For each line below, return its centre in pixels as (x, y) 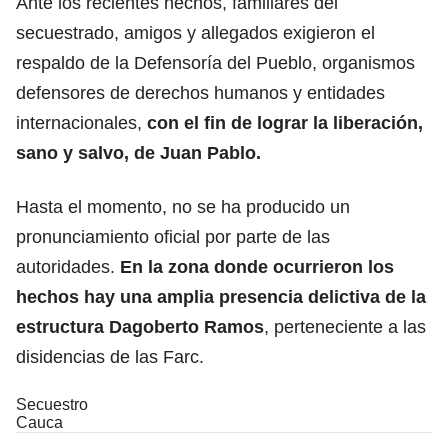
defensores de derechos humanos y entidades (200, 92)
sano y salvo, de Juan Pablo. (138, 152)
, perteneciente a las (345, 326)
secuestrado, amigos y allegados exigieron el (195, 32)
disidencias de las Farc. (110, 356)
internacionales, (79, 122)
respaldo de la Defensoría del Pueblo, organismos (215, 62)
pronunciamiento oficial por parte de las (173, 236)
